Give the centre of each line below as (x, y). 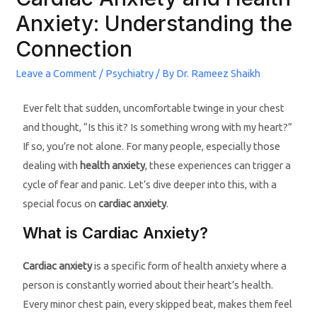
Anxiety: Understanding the (154, 24)
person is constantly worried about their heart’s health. (148, 285)
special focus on (61, 203)
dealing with (52, 165)
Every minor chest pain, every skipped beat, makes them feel (158, 304)
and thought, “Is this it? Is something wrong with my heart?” (158, 127)
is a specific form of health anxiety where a (190, 266)
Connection (74, 49)
